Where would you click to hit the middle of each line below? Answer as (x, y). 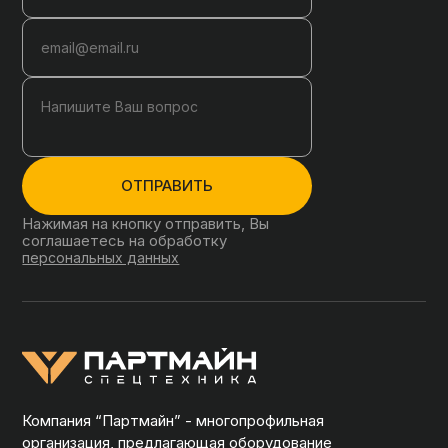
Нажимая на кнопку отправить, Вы (146, 224)
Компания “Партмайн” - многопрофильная (173, 421)
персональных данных (101, 258)
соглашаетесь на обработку (125, 241)
